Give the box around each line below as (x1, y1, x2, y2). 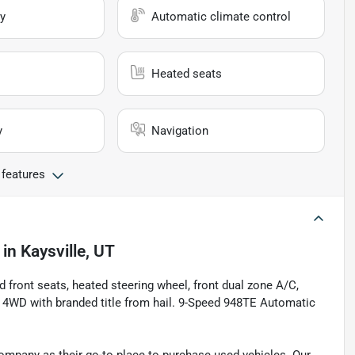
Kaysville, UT (21, 241, 115, 261)
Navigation (151, 123, 209, 138)
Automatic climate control (151, 9, 292, 24)
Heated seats (151, 66, 223, 81)
